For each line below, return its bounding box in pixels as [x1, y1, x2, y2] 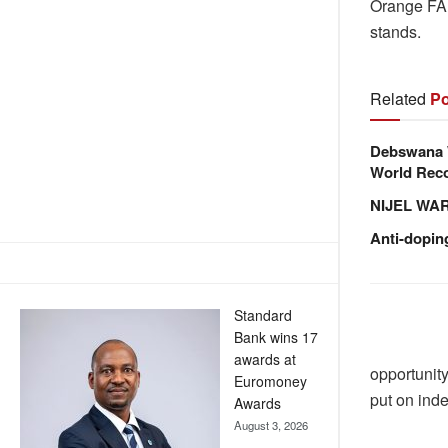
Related [370, 87, 426, 111]
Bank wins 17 [234, 327, 318, 348]
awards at [234, 349, 296, 370]
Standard [234, 305, 292, 326]
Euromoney [234, 371, 307, 392]
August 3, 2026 [234, 417, 308, 434]
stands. [370, 20, 425, 44]
